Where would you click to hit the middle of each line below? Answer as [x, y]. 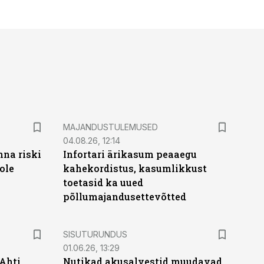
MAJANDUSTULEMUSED [110, 127]
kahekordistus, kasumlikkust [135, 168]
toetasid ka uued [103, 182]
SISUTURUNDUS [95, 234]
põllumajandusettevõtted [124, 197]
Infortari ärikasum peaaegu [130, 154]
